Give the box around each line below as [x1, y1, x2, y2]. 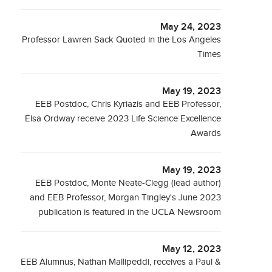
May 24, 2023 [160, 21, 222, 33]
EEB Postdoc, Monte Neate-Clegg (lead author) [35, 178, 222, 188]
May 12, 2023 [162, 243, 222, 255]
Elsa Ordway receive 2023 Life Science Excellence [25, 114, 222, 124]
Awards [191, 128, 222, 138]
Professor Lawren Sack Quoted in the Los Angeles [22, 35, 222, 45]
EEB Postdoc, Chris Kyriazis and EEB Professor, [35, 99, 222, 109]
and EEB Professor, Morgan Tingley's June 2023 [30, 192, 222, 203]
